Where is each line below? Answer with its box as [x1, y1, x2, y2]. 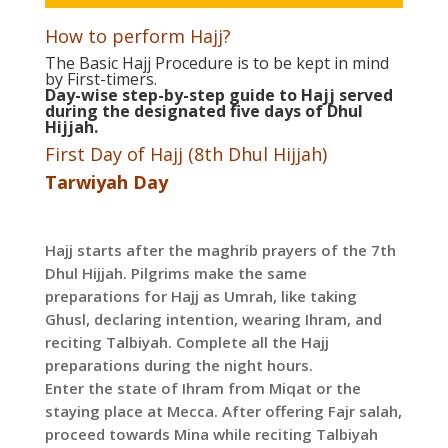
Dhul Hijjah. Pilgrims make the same [44, 263, 307, 284]
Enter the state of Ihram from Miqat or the [44, 378, 361, 399]
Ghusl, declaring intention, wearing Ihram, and [44, 309, 382, 330]
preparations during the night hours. [44, 355, 313, 376]
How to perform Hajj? [44, 24, 236, 49]
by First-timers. [44, 68, 157, 91]
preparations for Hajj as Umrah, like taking [44, 286, 357, 307]
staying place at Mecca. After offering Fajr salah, [44, 401, 402, 422]
